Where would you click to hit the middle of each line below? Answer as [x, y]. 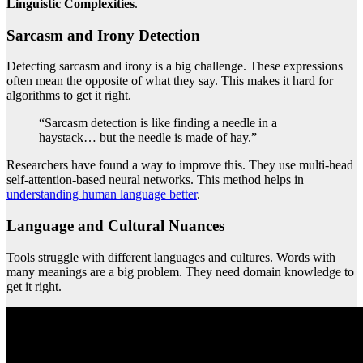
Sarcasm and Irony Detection [103, 35]
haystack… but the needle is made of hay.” [148, 138]
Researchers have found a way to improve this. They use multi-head [180, 165]
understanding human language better [102, 194]
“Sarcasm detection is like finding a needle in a [158, 123]
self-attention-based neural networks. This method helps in [155, 180]
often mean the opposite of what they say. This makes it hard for [170, 81]
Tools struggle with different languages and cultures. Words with [171, 257]
